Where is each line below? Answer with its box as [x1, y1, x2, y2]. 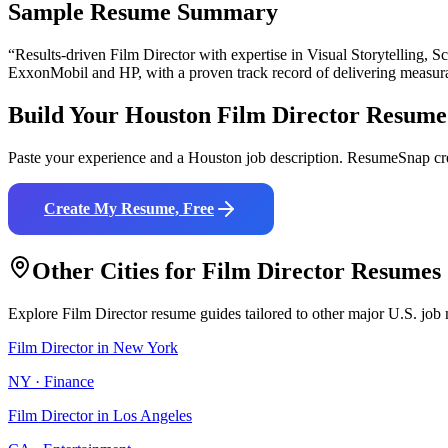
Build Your [8, 102, 125, 129]
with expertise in [195, 46, 303, 64]
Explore [8, 305, 62, 322]
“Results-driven [8, 46, 110, 64]
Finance [44, 373, 94, 390]
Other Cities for [32, 258, 202, 285]
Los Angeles [113, 407, 192, 424]
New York [113, 339, 178, 356]
